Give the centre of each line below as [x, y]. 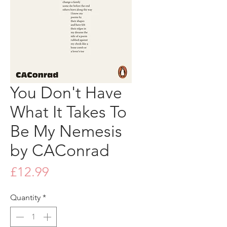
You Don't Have [66, 92]
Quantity [25, 197]
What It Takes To [68, 112]
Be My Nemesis [66, 131]
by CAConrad [60, 150]
